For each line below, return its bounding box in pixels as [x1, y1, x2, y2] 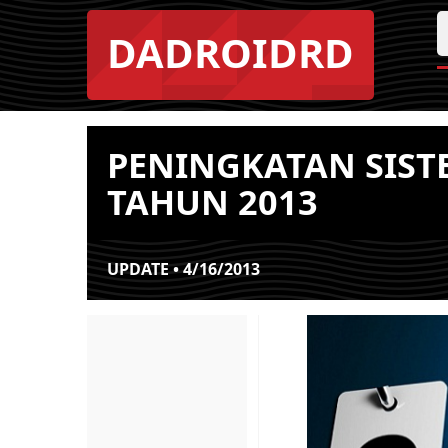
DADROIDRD [107, 25, 354, 80]
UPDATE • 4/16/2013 [107, 258, 260, 280]
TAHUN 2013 [107, 178, 318, 225]
